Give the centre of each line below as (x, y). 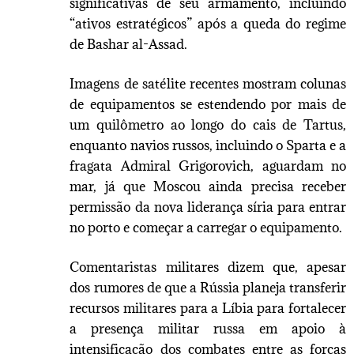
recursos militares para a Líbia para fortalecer (208, 308)
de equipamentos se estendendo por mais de (208, 104)
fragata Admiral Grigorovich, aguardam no (208, 166)
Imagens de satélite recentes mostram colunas (208, 83)
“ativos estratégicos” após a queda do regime (208, 23)
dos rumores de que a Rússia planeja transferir (208, 287)
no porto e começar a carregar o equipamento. (206, 227)
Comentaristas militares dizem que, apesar (208, 267)
